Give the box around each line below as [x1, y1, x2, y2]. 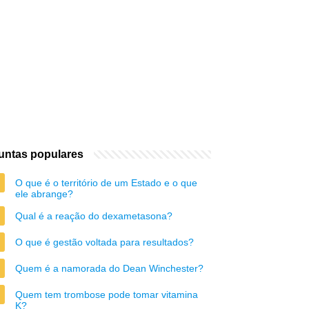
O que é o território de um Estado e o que [15, 177, 197, 188]
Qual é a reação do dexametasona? [15, 210, 172, 221]
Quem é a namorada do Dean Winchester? [15, 263, 203, 274]
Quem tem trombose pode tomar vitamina [15, 289, 198, 300]
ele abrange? [15, 188, 73, 199]
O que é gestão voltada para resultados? [15, 237, 194, 248]
